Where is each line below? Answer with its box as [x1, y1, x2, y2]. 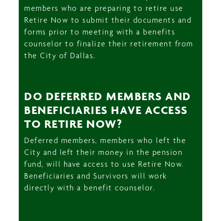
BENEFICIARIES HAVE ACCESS [24, 103, 188, 116]
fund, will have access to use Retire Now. [24, 159, 184, 169]
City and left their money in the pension [24, 147, 183, 157]
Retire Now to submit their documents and [24, 15, 192, 25]
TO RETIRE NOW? [24, 116, 123, 130]
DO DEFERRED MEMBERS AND [24, 89, 191, 103]
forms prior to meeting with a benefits [24, 27, 176, 37]
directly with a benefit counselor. [24, 183, 155, 192]
